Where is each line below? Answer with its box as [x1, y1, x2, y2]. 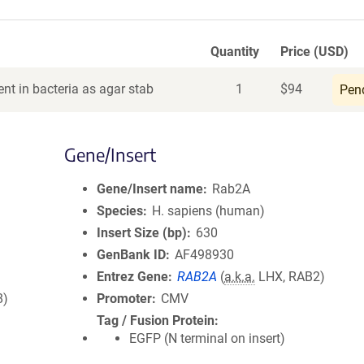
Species [97, 203, 143, 219]
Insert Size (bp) [97, 225, 187, 240]
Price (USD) [280, 44, 349, 59]
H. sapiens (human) [152, 203, 266, 219]
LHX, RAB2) [255, 269, 326, 284]
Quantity [210, 44, 259, 59]
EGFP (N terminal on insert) [129, 331, 285, 346]
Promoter [97, 291, 152, 306]
